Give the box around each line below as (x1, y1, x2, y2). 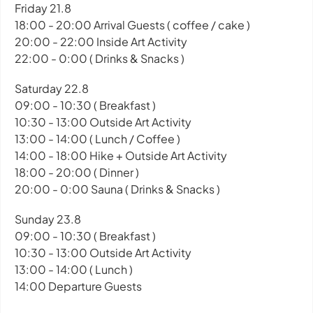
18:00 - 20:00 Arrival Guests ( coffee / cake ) (15, 17, 250, 32)
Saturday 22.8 (15, 81, 89, 96)
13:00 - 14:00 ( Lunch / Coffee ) (15, 131, 180, 147)
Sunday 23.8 (15, 212, 81, 227)
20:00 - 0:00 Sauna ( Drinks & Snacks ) (15, 182, 220, 197)
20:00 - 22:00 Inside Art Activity (15, 34, 187, 49)
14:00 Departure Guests (15, 279, 142, 294)
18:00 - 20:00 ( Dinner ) (15, 165, 139, 180)
